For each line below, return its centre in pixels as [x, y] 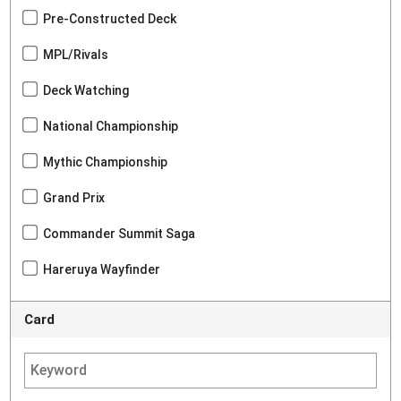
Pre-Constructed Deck [110, 19]
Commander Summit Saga [119, 234]
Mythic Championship [106, 162]
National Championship [111, 127]
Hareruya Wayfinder [102, 270]
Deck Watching [86, 91]
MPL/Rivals [76, 55]
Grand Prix [74, 198]
